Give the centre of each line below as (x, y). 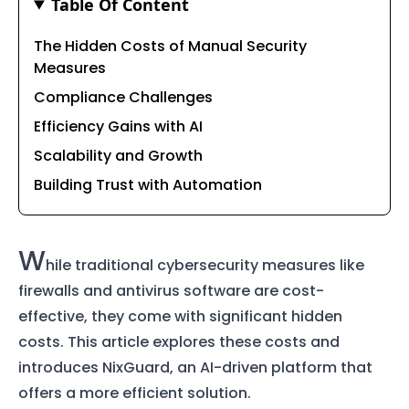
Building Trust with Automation (148, 184)
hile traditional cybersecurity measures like (205, 265)
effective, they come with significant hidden (180, 316)
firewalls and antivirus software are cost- (171, 290)
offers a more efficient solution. (135, 393)
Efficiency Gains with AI (118, 126)
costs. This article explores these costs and (179, 341)
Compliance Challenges (123, 97)
